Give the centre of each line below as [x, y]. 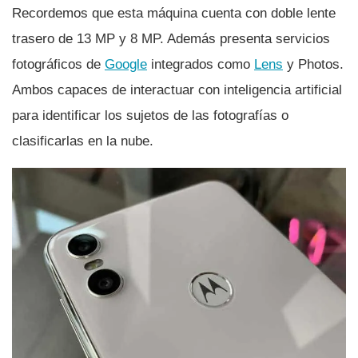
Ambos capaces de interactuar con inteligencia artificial [177, 90]
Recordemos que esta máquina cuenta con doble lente [174, 14]
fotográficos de [58, 65]
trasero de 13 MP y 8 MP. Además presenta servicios [171, 39]
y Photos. [313, 65]
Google [126, 65]
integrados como [201, 65]
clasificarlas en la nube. [83, 141]
